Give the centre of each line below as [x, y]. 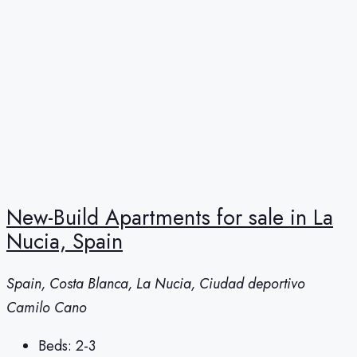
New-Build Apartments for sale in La [170, 218]
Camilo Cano [47, 307]
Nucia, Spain [65, 241]
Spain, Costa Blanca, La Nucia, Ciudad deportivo [156, 283]
